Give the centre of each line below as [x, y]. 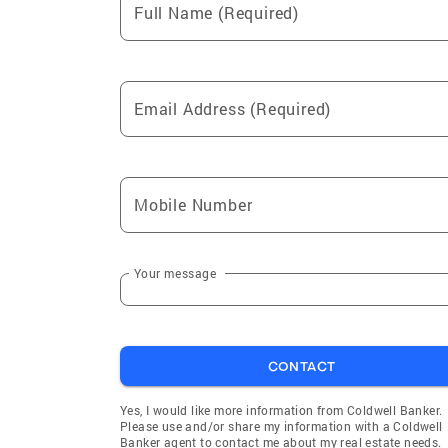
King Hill [153, 19]
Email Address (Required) [233, 109]
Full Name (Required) [216, 13]
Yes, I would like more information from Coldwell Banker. [281, 410]
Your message [175, 273]
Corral [398, 19]
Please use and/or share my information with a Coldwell [281, 426]
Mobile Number [193, 205]
